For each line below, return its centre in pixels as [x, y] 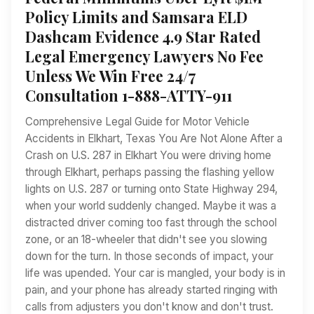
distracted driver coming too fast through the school [151, 223]
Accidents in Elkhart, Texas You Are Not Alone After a [154, 139]
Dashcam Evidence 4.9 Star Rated [143, 37]
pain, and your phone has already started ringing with [151, 290]
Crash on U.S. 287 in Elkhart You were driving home [148, 156]
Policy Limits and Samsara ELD [136, 17]
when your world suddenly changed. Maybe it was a [151, 206]
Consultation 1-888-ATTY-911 [129, 96]
